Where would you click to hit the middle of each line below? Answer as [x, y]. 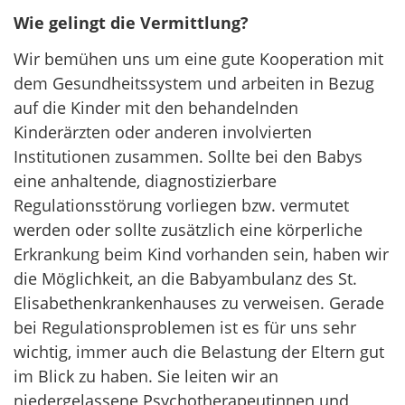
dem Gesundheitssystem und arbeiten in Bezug [194, 84]
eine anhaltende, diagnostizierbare [145, 181]
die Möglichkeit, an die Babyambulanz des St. [185, 279]
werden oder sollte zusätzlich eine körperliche [188, 230]
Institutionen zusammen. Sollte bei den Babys [188, 157]
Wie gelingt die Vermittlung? [131, 23]
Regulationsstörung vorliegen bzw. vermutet [181, 206]
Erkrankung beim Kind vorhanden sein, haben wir [201, 254]
